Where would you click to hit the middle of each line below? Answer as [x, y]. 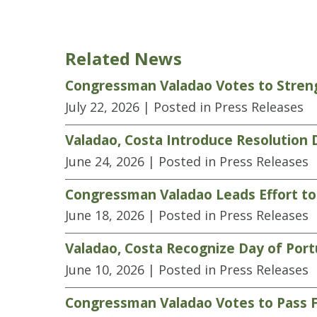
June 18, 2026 [105, 215]
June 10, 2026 [105, 270]
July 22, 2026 [102, 106]
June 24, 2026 [105, 161]
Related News [123, 58]
